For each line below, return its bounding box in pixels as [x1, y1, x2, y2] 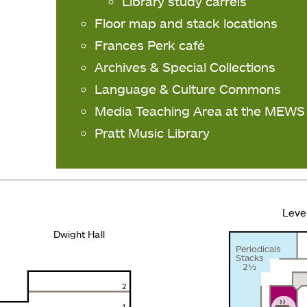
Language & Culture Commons [95, 81, 282, 97]
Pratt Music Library [95, 125, 210, 141]
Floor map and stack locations [95, 15, 278, 32]
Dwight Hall [53, 228, 105, 241]
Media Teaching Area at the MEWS [95, 103, 306, 119]
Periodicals [236, 243, 282, 254]
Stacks [236, 251, 265, 263]
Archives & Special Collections [95, 59, 276, 75]
